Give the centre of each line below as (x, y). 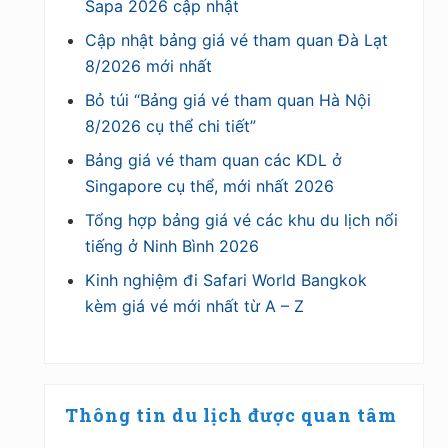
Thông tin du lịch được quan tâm (231, 414)
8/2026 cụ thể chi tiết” (170, 125)
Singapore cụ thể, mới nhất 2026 (209, 185)
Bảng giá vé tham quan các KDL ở (213, 159)
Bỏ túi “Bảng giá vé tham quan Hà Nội (228, 99)
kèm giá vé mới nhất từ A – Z (194, 305)
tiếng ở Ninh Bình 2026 (172, 245)
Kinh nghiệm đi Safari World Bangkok (226, 279)
